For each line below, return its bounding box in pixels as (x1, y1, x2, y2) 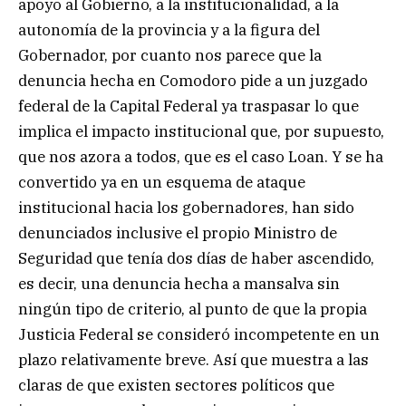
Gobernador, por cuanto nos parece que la (18, 45, 322, 66)
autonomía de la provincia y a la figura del (18, 20, 320, 41)
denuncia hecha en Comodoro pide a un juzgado (18, 71, 368, 92)
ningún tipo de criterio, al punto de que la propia (18, 299, 367, 320)
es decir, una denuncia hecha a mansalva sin (18, 274, 340, 295)
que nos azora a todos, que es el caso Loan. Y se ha (18, 147, 383, 168)
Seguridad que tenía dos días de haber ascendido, (18, 248, 374, 269)
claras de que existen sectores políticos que (18, 375, 334, 396)
